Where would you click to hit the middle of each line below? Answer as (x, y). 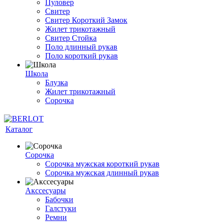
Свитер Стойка (71, 38)
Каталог (19, 129)
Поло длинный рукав (81, 47)
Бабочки (59, 199)
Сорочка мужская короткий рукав (102, 164)
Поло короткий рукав (82, 56)
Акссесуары (46, 191)
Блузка (56, 83)
